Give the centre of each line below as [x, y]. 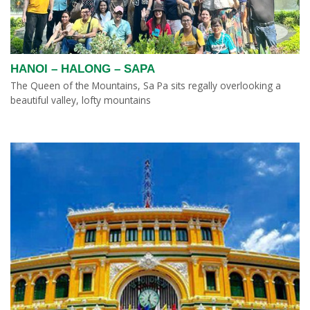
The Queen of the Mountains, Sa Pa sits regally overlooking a [146, 86]
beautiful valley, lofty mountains [81, 100]
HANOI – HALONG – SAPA [83, 69]
